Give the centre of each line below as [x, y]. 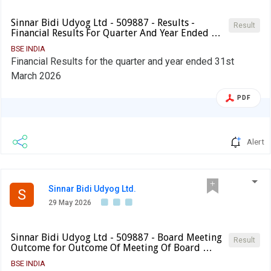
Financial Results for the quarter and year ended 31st [122, 62]
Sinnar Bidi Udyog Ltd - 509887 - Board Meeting [116, 238]
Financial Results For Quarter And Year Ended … [116, 33]
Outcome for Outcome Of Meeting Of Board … [112, 248]
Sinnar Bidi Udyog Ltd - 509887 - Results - [103, 23]
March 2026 [36, 76]
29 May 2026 [70, 203]
